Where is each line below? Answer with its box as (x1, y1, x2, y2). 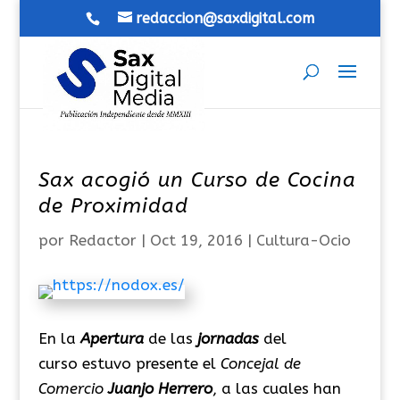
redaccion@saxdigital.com (135, 10, 314, 27)
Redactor (68, 231, 137, 249)
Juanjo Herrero (107, 379, 212, 397)
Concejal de (220, 354, 301, 372)
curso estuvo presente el (37, 354, 221, 372)
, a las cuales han (212, 379, 341, 397)
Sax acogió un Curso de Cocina (37, 168, 356, 192)
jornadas (192, 329, 259, 347)
